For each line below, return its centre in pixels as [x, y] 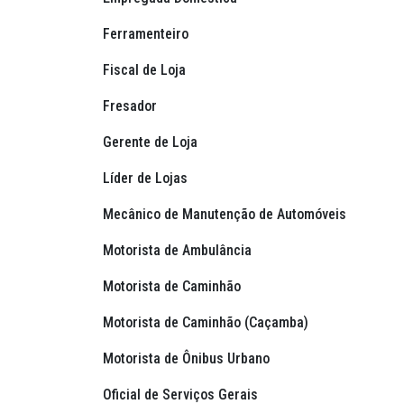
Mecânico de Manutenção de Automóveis [226, 215]
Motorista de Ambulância [179, 251]
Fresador [132, 106]
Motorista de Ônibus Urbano [188, 359]
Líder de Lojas [147, 179]
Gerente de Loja [152, 142]
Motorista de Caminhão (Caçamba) [207, 323]
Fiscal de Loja [146, 70]
